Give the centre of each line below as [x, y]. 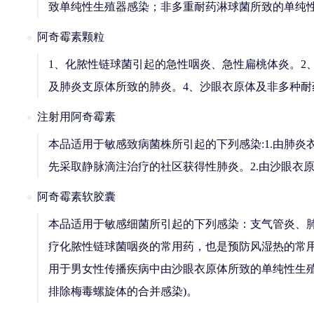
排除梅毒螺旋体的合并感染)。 [123, 291]
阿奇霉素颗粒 [71, 37]
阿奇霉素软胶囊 [76, 197]
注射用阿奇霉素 [76, 117]
